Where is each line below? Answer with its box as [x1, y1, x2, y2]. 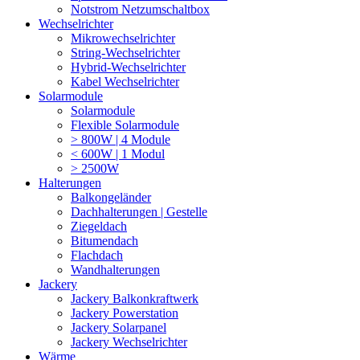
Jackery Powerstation [71, 305, 178, 320]
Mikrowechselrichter [71, 31, 175, 45]
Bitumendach [71, 233, 138, 247]
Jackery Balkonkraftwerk [71, 291, 198, 305]
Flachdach [71, 247, 123, 262]
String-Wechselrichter [71, 45, 180, 59]
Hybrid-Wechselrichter [71, 59, 186, 74]
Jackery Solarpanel [71, 320, 166, 334]
